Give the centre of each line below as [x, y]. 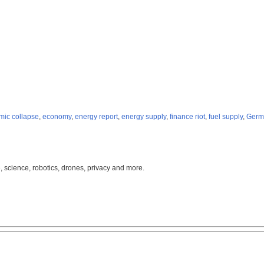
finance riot [187, 117]
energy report [96, 117]
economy [57, 117]
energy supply [144, 117]
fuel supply [226, 117]
